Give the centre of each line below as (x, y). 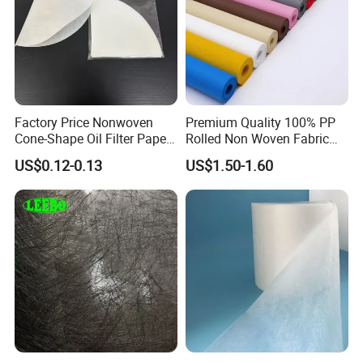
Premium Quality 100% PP (260, 122)
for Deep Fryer (55, 154)
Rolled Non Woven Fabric (257, 138)
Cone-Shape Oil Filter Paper (93, 138)
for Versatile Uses (235, 154)
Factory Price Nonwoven (84, 122)
